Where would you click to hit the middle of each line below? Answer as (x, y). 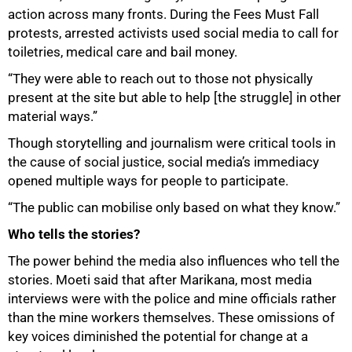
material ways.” (53, 117)
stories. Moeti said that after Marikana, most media (160, 280)
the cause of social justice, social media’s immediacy (163, 162)
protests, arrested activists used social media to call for (173, 33)
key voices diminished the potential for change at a (158, 337)
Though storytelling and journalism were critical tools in (172, 143)
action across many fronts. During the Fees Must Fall (163, 15)
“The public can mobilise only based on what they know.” (174, 208)
